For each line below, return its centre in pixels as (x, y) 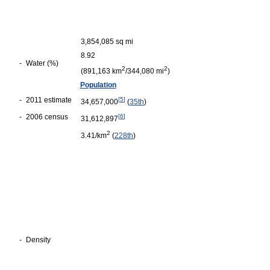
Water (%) (42, 63)
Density (38, 240)
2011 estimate (49, 100)
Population (98, 85)
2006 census (47, 117)
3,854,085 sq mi (108, 42)
